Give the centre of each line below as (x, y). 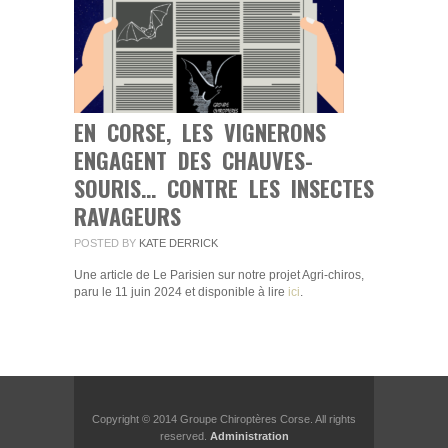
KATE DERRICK (177, 243)
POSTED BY (105, 243)
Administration (249, 436)
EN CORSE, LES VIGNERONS (200, 132)
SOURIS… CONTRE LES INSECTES (224, 188)
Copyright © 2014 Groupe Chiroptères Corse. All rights (224, 419)
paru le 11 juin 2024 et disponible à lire (181, 292)
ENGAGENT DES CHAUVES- (193, 160)
